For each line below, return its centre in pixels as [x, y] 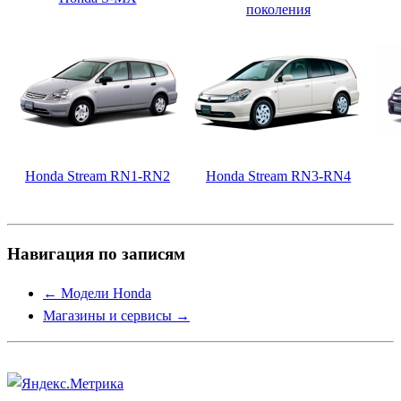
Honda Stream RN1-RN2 [98, 176]
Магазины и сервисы [109, 315]
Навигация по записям [96, 253]
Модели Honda [104, 293]
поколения [278, 10]
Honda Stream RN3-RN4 [278, 176]
